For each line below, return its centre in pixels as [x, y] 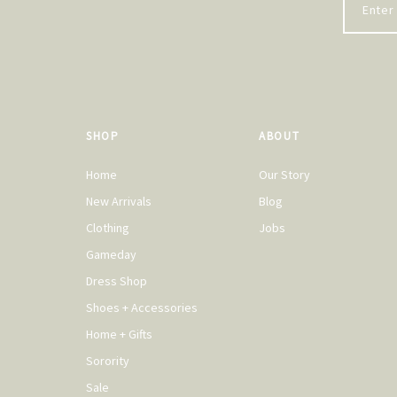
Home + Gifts [119, 335]
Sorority [108, 361]
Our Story [284, 175]
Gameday [111, 255]
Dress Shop [117, 281]
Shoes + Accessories [142, 308]
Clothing [108, 228]
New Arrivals [119, 202]
